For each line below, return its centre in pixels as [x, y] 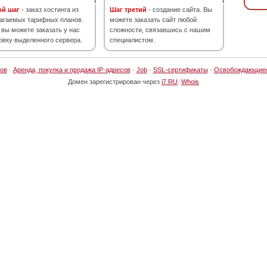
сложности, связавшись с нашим [160, 30]
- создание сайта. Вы [179, 10]
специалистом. [132, 40]
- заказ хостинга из [49, 10]
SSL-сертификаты [180, 70]
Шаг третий [128, 10]
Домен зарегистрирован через [115, 82]
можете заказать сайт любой [153, 20]
